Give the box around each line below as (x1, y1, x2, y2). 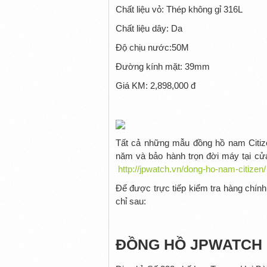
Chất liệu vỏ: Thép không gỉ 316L (115, 4, 243, 14)
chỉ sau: (115, 195, 146, 206)
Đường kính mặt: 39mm (115, 61, 210, 72)
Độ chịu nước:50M (115, 42, 189, 52)
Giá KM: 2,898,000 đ (115, 80, 195, 91)
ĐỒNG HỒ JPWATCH (115, 236, 262, 253)
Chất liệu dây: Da (115, 23, 182, 33)
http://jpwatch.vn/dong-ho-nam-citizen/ (117, 163, 266, 174)
